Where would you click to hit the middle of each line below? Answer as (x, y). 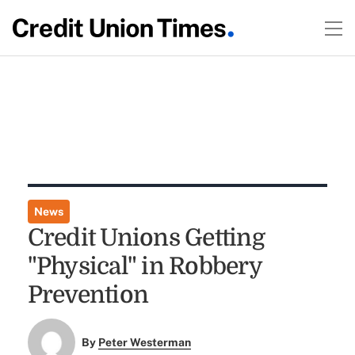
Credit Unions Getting (146, 238)
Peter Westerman (145, 343)
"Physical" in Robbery (144, 266)
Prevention (88, 295)
